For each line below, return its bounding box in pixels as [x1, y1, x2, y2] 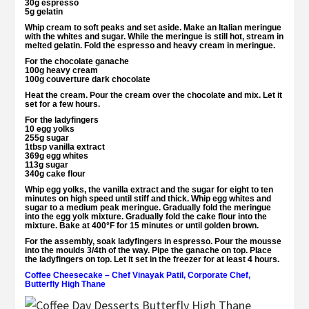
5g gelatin [25, 7, 63, 17]
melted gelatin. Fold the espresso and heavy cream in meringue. [25, 41, 275, 51]
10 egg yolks [25, 124, 74, 134]
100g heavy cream [25, 66, 98, 76]
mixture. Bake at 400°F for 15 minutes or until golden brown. [25, 221, 259, 231]
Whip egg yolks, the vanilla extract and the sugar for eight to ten [25, 185, 273, 195]
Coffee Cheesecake [25, 270, 105, 281]
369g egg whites [25, 151, 88, 161]
